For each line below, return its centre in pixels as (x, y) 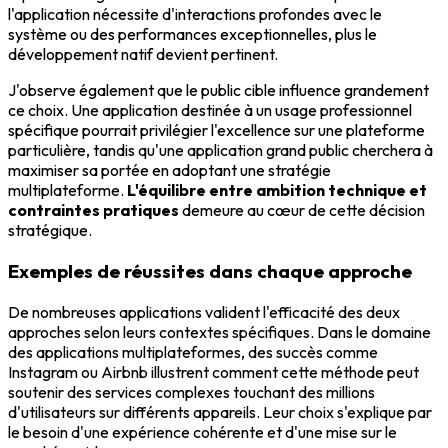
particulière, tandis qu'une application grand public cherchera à (220, 150)
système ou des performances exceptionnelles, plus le (192, 34)
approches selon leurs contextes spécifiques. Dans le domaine (219, 331)
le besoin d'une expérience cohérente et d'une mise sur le (202, 431)
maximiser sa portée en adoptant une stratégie (169, 170)
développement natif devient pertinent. (143, 54)
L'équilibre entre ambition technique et (277, 190)
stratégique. (50, 230)
